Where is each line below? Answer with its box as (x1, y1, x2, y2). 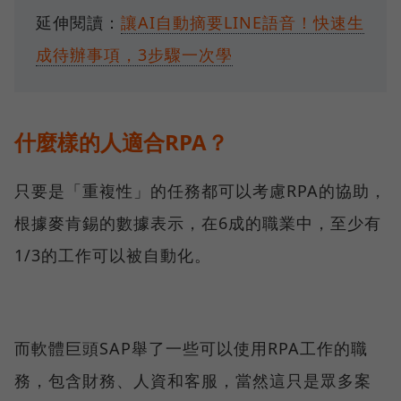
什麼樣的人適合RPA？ (14, 126, 228, 157)
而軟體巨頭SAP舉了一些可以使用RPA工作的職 (14, 337, 368, 359)
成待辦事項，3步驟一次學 (36, 43, 233, 65)
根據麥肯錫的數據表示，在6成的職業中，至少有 (14, 211, 381, 234)
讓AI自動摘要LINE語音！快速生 (121, 11, 364, 33)
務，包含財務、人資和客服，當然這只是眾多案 (14, 369, 371, 391)
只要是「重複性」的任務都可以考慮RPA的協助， (14, 179, 387, 201)
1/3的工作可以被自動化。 (14, 243, 211, 266)
